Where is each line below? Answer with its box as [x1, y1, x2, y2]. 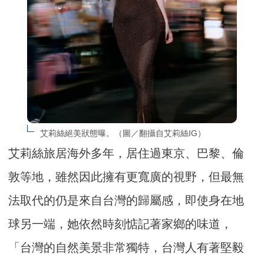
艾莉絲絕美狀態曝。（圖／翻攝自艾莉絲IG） [39, 128, 206, 138]
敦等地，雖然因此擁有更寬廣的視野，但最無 [8, 170, 245, 184]
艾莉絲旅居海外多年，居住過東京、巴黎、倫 [8, 147, 245, 160]
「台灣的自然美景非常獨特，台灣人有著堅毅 [8, 241, 245, 255]
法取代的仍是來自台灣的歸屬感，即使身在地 [8, 194, 245, 207]
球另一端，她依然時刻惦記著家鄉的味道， [8, 217, 233, 231]
